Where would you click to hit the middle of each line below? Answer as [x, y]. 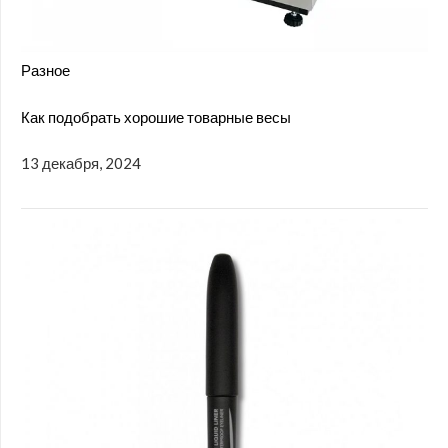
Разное [45, 70]
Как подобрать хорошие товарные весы [156, 116]
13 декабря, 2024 [81, 163]
